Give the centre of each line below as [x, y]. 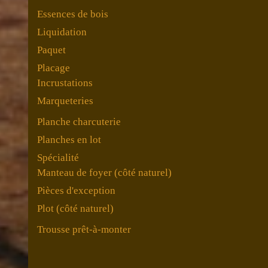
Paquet [51, 50]
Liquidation [62, 32]
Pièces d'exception [76, 190]
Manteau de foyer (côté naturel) [104, 172]
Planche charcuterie [79, 121]
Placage [54, 68]
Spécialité [58, 157]
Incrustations [65, 83]
